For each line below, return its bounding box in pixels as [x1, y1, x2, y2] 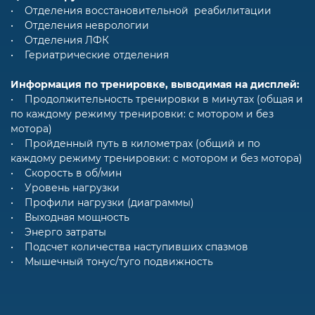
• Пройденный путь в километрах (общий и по [11, 136, 260, 150]
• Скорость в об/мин [11, 166, 122, 179]
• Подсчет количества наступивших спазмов [11, 240, 248, 253]
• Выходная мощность [11, 210, 129, 224]
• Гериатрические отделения [11, 48, 169, 61]
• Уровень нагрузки [11, 181, 120, 194]
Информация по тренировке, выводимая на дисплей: [11, 77, 300, 91]
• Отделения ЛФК [11, 33, 109, 46]
